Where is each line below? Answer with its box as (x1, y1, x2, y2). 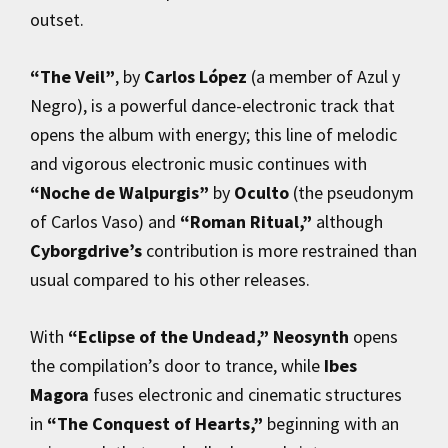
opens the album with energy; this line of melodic (30, 122, 397, 146)
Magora (30, 382, 89, 406)
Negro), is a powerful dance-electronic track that (30, 93, 395, 117)
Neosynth (273, 324, 349, 348)
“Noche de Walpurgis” (30, 180, 209, 204)
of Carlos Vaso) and (30, 209, 180, 233)
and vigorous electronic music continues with (30, 151, 367, 175)
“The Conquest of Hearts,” (47, 411, 263, 435)
